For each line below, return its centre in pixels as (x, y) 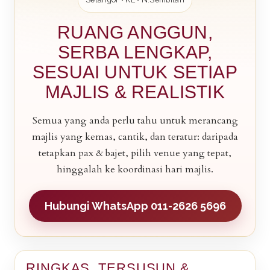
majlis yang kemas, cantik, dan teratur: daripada (135, 137)
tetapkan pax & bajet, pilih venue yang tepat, (135, 153)
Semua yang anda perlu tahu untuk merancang (135, 121)
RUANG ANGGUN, (135, 32)
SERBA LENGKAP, (135, 52)
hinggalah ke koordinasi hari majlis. (135, 169)
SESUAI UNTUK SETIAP (135, 72)
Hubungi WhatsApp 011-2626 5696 (135, 206)
